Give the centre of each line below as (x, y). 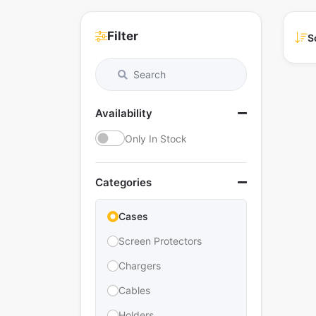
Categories (123, 182)
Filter (123, 36)
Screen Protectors (160, 241)
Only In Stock (156, 138)
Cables (134, 290)
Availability (124, 113)
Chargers (140, 266)
